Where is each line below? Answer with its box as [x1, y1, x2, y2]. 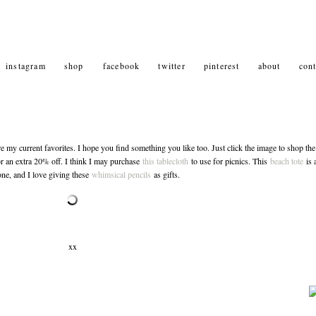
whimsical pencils [92, 169, 151, 181]
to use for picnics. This [188, 155, 270, 167]
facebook [102, 60, 140, 71]
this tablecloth [142, 155, 188, 167]
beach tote [269, 155, 303, 167]
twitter [158, 60, 186, 71]
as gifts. [151, 169, 180, 181]
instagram [6, 60, 46, 71]
